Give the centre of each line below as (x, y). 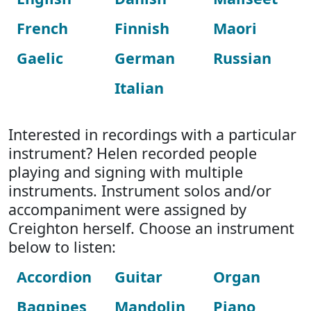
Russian (242, 58)
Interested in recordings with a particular (152, 134)
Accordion (54, 277)
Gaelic (40, 58)
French (42, 28)
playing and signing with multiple (126, 172)
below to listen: (62, 247)
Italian (140, 88)
